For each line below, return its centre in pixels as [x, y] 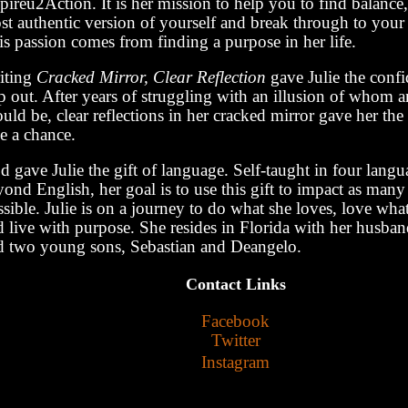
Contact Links [235, 285]
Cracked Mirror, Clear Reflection [151, 77]
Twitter [235, 341]
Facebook [235, 321]
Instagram [235, 362]
